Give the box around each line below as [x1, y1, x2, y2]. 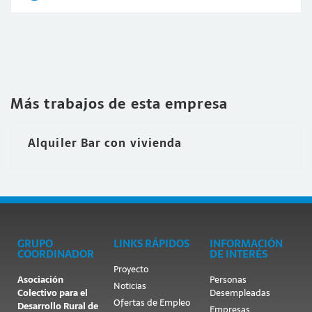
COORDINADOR [17, 245, 94, 263]
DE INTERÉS [209, 245, 267, 263]
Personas [209, 272, 247, 287]
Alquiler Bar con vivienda [28, 134, 182, 152]
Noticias [113, 279, 146, 293]
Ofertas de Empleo [113, 295, 190, 310]
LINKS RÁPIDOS [113, 235, 189, 252]
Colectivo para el [17, 286, 88, 300]
